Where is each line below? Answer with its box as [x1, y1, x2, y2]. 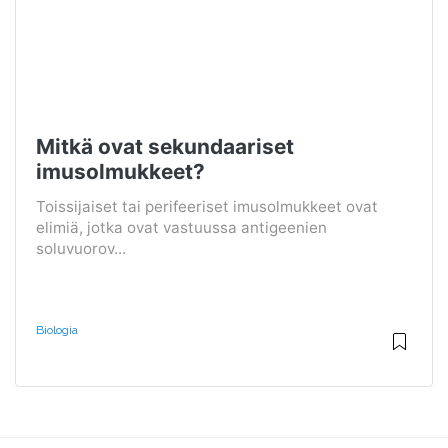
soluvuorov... [36, 238, 126, 258]
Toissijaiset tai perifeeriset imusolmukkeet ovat [36, 196, 378, 216]
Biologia [36, 322, 78, 337]
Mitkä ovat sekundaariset [36, 133, 294, 159]
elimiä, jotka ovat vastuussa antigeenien [36, 217, 327, 237]
